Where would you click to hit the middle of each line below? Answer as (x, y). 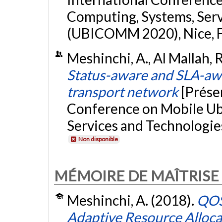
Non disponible (98, 139)
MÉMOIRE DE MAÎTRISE (137, 175)
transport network (122, 91)
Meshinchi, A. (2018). (132, 200)
